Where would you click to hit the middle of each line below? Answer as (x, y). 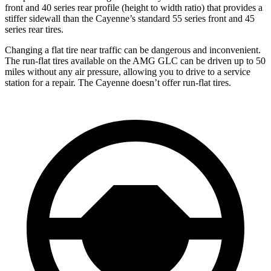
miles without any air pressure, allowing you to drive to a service (128, 71)
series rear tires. (34, 29)
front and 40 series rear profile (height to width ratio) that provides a (134, 7)
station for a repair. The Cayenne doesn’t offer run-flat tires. (118, 82)
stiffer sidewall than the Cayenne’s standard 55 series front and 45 (130, 18)
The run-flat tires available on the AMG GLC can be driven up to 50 (135, 60)
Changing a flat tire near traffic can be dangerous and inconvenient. (133, 50)
